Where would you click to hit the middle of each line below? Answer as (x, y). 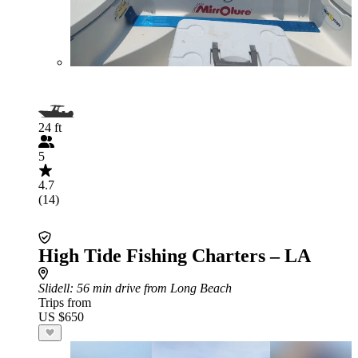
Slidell (54, 288)
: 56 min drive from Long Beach (151, 288)
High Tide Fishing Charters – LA (175, 256)
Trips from (65, 302)
